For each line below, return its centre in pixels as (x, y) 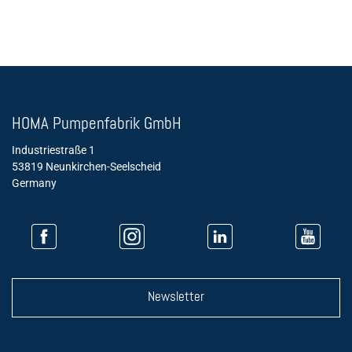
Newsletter (176, 298)
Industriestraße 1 (53, 150)
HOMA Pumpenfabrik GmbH (97, 125)
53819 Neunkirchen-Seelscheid (86, 167)
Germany (34, 183)
